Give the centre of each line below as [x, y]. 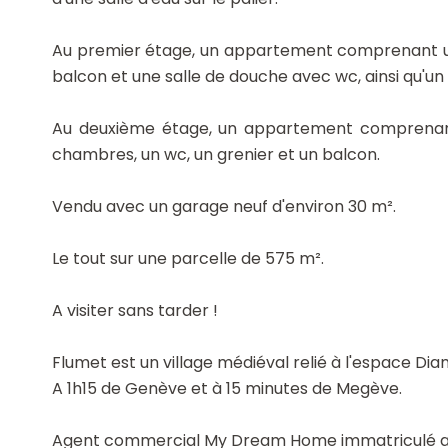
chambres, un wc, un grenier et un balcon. [216, 154]
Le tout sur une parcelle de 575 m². [188, 258]
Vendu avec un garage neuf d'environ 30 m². [224, 206]
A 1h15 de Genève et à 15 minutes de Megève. [227, 388]
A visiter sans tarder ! [135, 310]
